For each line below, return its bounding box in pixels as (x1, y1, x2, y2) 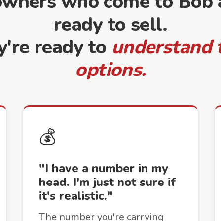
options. (75, 57, 146, 83)
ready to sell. (54, 11, 167, 37)
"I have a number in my (39, 160, 168, 176)
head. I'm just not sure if (39, 174, 176, 190)
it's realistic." (39, 188, 113, 204)
